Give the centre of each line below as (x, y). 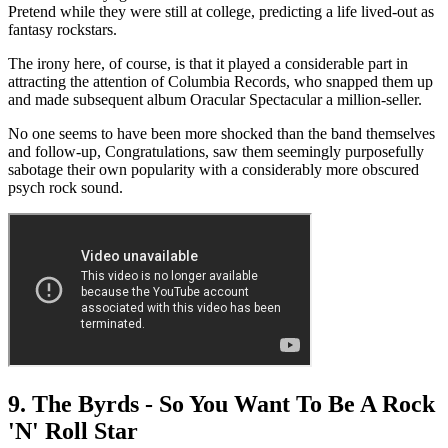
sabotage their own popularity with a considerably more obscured (213, 170)
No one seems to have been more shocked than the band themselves (221, 134)
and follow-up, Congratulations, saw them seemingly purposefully (216, 152)
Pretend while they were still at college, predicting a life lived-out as (221, 12)
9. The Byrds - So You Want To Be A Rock (221, 404)
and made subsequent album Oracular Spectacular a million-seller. (215, 100)
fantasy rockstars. (62, 30)
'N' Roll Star (73, 431)
